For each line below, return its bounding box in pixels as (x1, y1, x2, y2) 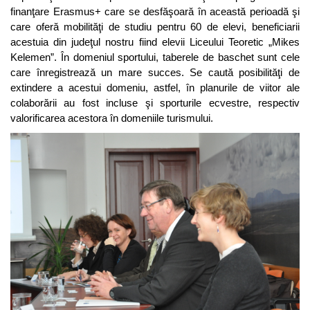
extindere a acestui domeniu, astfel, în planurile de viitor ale (10, 81, 300, 93)
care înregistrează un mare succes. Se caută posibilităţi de (10, 66, 300, 78)
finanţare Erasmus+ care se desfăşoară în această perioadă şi (10, 5, 300, 17)
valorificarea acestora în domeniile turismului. (10, 111, 213, 124)
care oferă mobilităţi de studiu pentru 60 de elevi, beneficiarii (10, 20, 300, 33)
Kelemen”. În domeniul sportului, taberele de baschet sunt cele (10, 51, 300, 63)
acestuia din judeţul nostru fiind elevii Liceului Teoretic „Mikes (10, 35, 300, 48)
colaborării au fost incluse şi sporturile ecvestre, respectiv (10, 96, 300, 109)
